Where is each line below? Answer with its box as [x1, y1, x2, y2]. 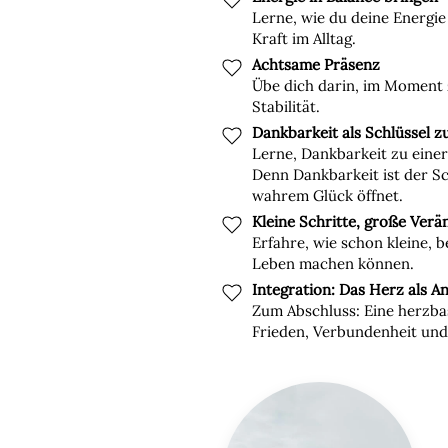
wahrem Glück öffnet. [252, 186, 403, 205]
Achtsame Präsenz [252, 55, 380, 74]
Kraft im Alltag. [252, 29, 356, 48]
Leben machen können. [252, 254, 414, 273]
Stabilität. [252, 97, 320, 116]
